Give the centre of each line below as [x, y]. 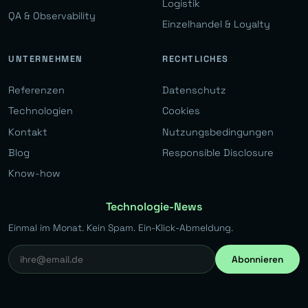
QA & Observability [52, 15]
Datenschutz [194, 90]
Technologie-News [154, 207]
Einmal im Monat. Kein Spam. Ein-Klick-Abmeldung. [121, 228]
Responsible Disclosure [218, 152]
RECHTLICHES [196, 58]
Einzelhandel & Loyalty [216, 24]
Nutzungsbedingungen [218, 132]
